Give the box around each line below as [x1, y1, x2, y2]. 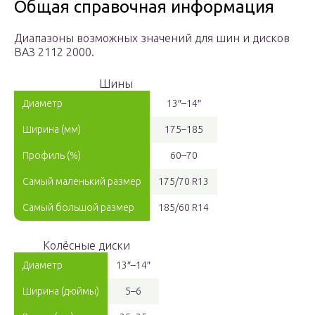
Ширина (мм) [22, 124, 81, 136]
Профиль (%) [22, 150, 81, 162]
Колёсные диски [43, 239, 130, 252]
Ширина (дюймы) [22, 285, 99, 297]
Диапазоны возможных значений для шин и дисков [14, 32, 290, 45]
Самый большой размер [22, 202, 134, 214]
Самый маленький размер [22, 176, 141, 188]
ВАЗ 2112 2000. [14, 46, 94, 59]
